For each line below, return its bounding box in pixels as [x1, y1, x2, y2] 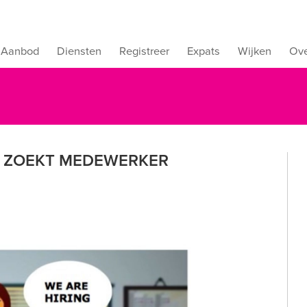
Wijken [238, 45, 271, 58]
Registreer [119, 45, 169, 58]
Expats [187, 45, 220, 58]
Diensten [57, 45, 101, 58]
